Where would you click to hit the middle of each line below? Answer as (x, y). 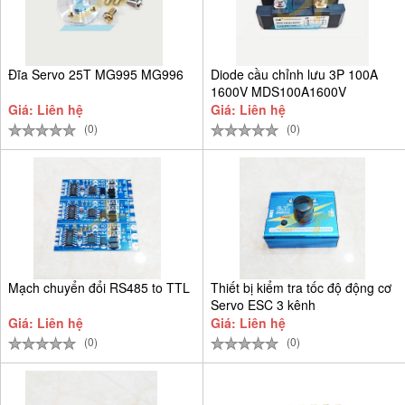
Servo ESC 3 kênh (263, 304)
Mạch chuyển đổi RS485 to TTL (99, 287)
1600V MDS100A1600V (278, 91)
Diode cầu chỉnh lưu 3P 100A (294, 74)
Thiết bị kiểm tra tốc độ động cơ (301, 287)
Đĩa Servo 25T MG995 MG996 (96, 74)
